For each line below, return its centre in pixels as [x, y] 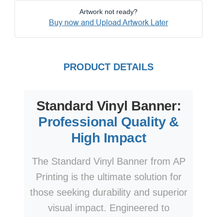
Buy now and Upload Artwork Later [108, 23]
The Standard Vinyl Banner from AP [108, 162]
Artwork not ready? [108, 12]
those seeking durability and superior [108, 193]
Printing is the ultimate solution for [108, 177]
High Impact [108, 138]
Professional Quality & [108, 122]
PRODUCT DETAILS [108, 67]
